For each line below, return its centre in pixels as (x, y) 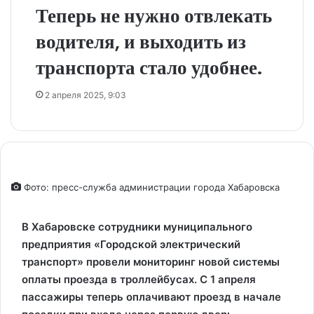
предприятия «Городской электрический (131, 244)
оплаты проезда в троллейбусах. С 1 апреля (139, 279)
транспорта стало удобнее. (149, 68)
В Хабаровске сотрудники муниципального (137, 227)
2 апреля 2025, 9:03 (86, 95)
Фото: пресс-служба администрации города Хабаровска (150, 187)
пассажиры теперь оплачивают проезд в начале (151, 297)
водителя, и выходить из (141, 42)
